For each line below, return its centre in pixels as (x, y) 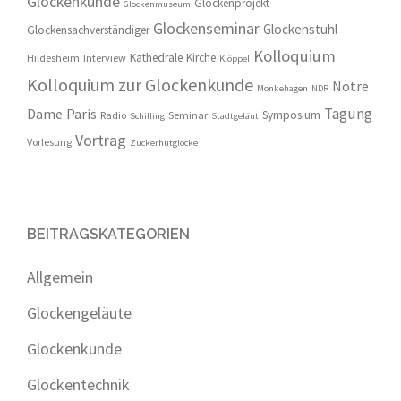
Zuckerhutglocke (164, 143)
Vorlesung (49, 142)
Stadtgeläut (235, 116)
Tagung (348, 114)
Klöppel (235, 59)
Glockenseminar (206, 28)
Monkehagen (282, 88)
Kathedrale (156, 58)
